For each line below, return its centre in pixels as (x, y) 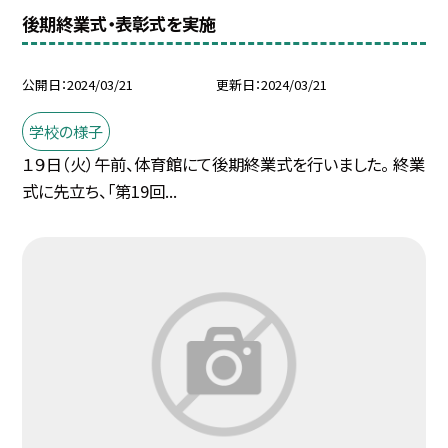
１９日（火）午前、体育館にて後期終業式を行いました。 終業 (224, 164)
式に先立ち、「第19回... (100, 191)
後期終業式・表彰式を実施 (119, 24)
